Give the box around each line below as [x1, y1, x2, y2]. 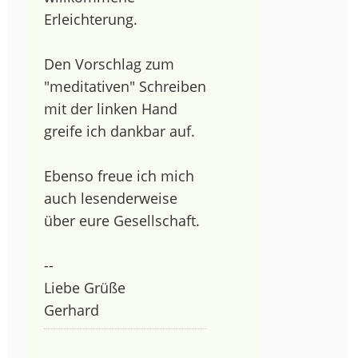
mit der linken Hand [44, 98, 177, 118]
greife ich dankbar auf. [44, 121, 195, 141]
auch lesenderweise [44, 188, 177, 208]
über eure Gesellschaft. [44, 210, 200, 230]
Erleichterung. [44, 9, 137, 29]
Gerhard [44, 300, 99, 320]
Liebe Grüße [44, 277, 125, 297]
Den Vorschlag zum [44, 54, 174, 74]
